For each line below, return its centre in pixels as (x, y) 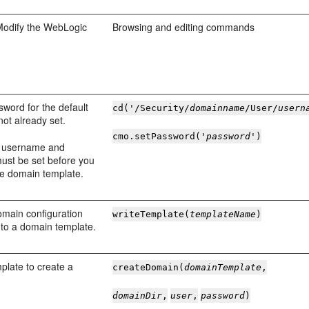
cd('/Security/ (151, 108)
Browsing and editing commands (184, 27)
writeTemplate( (151, 214)
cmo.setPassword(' (160, 136)
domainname (218, 108)
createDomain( (149, 267)
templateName (223, 214)
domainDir (138, 296)
